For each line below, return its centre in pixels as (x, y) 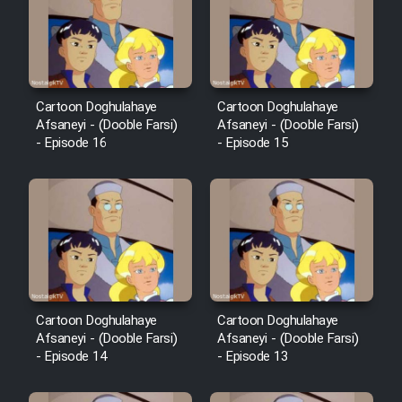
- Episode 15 (252, 144)
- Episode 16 (71, 144)
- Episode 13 (252, 357)
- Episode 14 (71, 357)
